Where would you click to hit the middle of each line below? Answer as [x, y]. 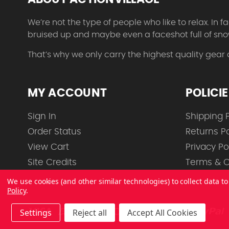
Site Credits [52, 163]
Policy [17, 190]
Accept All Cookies [162, 213]
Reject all [90, 213]
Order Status [54, 132]
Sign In [42, 117]
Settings [36, 213]
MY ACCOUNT [67, 93]
